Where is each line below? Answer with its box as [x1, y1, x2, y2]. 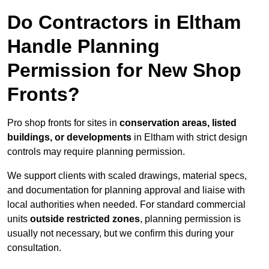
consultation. [7, 243, 61, 253]
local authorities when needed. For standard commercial [7, 199, 246, 210]
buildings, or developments [7, 132, 131, 143]
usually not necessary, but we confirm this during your [7, 228, 234, 239]
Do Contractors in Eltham [7, 11, 241, 34]
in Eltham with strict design [131, 132, 247, 143]
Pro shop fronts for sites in [7, 118, 119, 128]
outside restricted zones [30, 214, 140, 225]
